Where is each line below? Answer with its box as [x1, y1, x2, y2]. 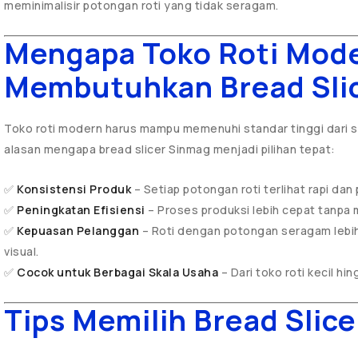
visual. [4, 244, 39, 259]
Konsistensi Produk [17, 181, 131, 197]
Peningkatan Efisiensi [17, 202, 145, 217]
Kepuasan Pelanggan [17, 223, 139, 238]
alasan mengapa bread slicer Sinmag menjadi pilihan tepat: [4, 141, 336, 157]
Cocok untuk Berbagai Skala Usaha [17, 265, 218, 280]
